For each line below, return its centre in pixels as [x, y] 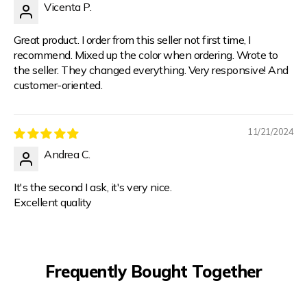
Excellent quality [53, 202]
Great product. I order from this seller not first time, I [132, 40]
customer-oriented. [58, 85]
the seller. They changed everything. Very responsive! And [151, 70]
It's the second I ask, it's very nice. [93, 187]
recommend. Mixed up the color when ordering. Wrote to [146, 55]
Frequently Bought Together [153, 272]
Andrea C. [67, 155]
